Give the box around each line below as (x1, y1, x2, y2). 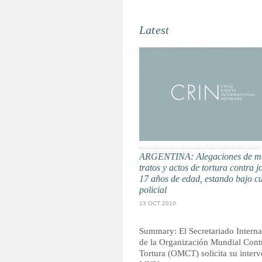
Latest (139, 23, 170, 36)
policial (139, 185, 167, 195)
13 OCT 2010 (139, 200, 176, 206)
